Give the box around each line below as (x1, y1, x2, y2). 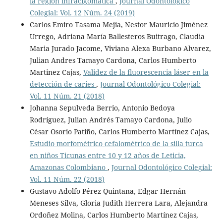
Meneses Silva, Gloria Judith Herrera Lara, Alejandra (29, 198, 208, 208)
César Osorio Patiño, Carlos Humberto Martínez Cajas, (29, 127, 210, 137)
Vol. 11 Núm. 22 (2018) (29, 174, 105, 184)
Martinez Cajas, (29, 67, 83, 77)
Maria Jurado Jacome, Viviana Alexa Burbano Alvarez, (29, 44, 211, 54)
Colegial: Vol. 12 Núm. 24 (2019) (29, 8, 135, 18)
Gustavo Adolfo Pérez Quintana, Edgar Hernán (29, 186, 186, 196)
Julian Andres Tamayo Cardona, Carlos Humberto (29, 55, 196, 65)
